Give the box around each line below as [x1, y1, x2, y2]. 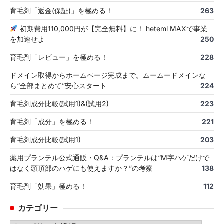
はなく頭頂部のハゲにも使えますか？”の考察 [10, 163, 153, 172]
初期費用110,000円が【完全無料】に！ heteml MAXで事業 [17, 24, 207, 33]
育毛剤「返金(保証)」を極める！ [10, 6, 113, 15]
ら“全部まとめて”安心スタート [10, 81, 107, 90]
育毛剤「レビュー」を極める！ [10, 52, 108, 61]
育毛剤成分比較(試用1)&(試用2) [10, 99, 109, 108]
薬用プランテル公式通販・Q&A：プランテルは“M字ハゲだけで [10, 153, 209, 162]
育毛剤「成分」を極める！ [10, 117, 94, 126]
